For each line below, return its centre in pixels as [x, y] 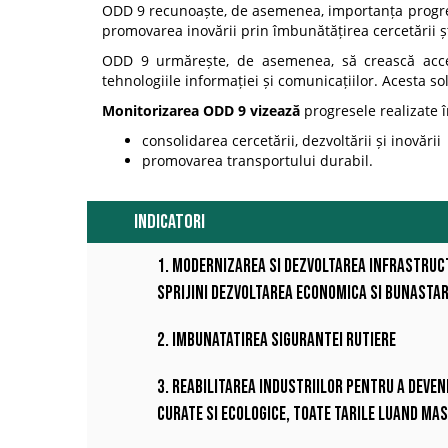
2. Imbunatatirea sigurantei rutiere [277, 341]
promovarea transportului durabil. [257, 161]
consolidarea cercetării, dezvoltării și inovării [291, 141]
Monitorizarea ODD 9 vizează [201, 111]
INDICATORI [169, 222]
